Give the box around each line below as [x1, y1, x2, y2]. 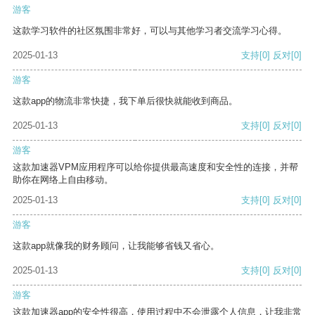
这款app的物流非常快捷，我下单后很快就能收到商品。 [13, 96, 238, 107]
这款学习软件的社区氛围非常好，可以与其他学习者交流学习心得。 [13, 25, 287, 37]
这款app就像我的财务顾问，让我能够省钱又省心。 [13, 240, 219, 252]
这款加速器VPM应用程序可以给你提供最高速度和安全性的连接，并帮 [13, 162, 298, 173]
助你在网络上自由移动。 [13, 174, 113, 186]
